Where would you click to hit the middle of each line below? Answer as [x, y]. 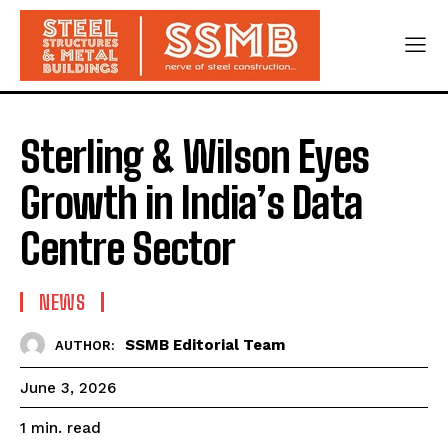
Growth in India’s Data [191, 203]
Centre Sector [127, 249]
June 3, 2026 [68, 388]
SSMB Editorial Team [205, 344]
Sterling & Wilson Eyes [194, 157]
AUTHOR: [85, 345]
